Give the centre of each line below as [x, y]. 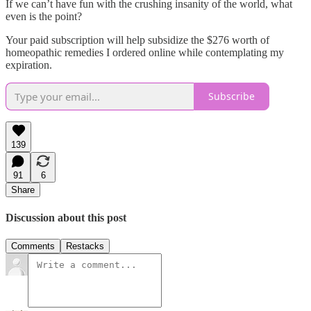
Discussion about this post [66, 217]
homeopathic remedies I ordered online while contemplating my [145, 52]
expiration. [29, 65]
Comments [33, 246]
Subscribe [232, 96]
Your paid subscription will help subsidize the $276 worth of [137, 40]
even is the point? [44, 16]
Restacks [85, 246]
